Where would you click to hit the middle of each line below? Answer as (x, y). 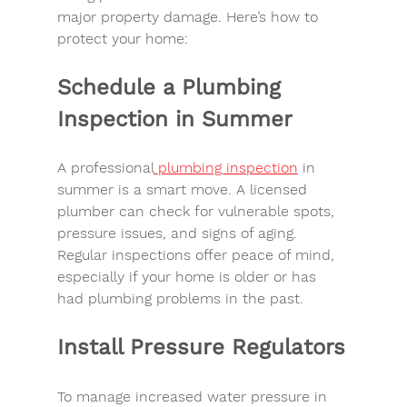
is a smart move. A (181, 189)
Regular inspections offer (144, 254)
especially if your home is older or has (189, 276)
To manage (96, 396)
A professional (105, 167)
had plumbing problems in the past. (180, 298)
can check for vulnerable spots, (226, 211)
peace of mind (281, 254)
